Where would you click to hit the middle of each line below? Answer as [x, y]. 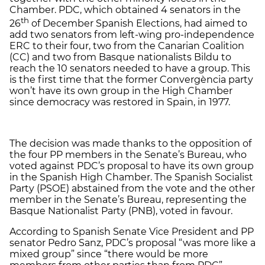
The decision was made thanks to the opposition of [130, 144]
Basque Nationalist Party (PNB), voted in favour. [121, 211]
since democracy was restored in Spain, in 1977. [120, 102]
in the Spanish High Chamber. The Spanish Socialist [131, 177]
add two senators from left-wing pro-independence [132, 35]
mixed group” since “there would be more [109, 254]
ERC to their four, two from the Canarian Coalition [127, 46]
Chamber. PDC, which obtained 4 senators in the [125, 9]
